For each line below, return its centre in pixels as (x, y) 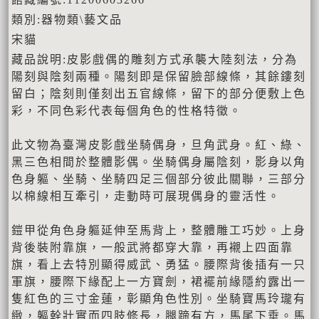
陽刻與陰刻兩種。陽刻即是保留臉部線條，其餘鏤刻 (159, 77)
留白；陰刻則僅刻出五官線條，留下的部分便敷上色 (159, 94)
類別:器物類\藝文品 (67, 20)
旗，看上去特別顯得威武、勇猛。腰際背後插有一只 (159, 265)
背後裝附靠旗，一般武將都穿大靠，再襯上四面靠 (152, 248)
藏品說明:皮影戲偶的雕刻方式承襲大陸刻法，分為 (155, 60)
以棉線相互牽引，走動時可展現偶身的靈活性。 (146, 197)
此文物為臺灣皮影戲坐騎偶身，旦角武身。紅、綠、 (159, 145)
